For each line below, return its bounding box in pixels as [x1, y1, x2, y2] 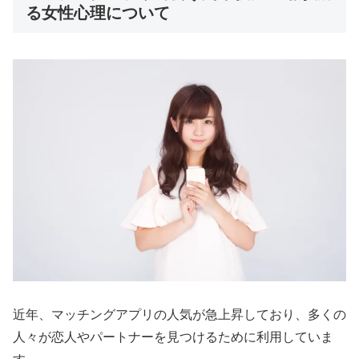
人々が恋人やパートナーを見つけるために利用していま [13, 330, 333, 345]
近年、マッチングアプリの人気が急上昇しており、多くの [13, 308, 346, 322]
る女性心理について [26, 4, 170, 22]
